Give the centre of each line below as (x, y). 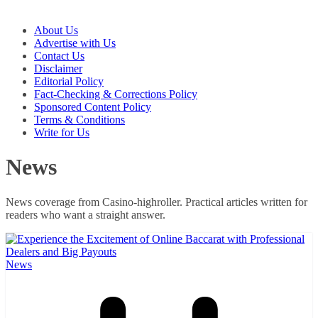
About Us (56, 30)
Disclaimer (58, 68)
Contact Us (59, 56)
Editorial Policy (69, 81)
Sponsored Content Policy (93, 107)
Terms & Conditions (79, 120)
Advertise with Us (75, 43)
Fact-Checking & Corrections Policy (116, 94)
